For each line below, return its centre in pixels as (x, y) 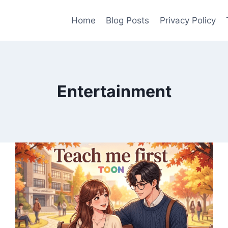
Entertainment (114, 91)
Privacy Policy (188, 20)
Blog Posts (128, 20)
